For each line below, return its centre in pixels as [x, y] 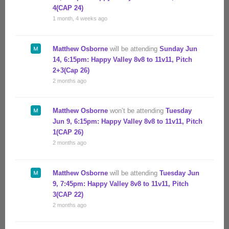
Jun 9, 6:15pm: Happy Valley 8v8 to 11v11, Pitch [128, 122]
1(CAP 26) [68, 132]
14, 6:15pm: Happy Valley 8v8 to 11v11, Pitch [122, 59]
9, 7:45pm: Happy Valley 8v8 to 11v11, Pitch [121, 184]
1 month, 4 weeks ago [80, 19]
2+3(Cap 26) [71, 70]
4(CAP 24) [68, 8]
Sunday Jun [178, 49]
